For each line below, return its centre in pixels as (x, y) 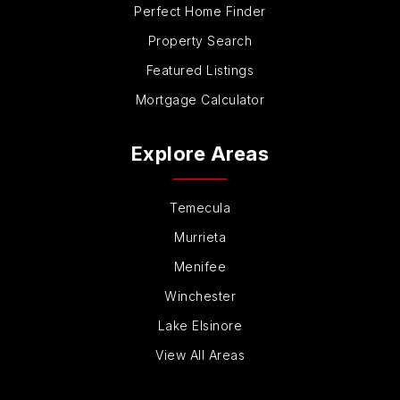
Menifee (200, 267)
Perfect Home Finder (200, 12)
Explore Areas (200, 154)
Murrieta (200, 237)
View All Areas (200, 355)
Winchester (200, 296)
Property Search (200, 41)
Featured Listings (200, 71)
